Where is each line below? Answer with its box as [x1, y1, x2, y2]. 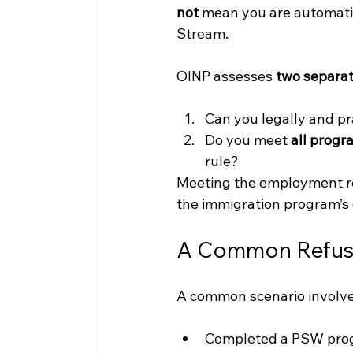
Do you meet [204, 131, 291, 150]
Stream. [176, 24, 229, 43]
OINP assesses [176, 67, 276, 86]
